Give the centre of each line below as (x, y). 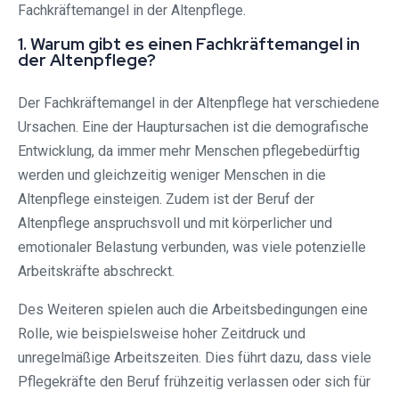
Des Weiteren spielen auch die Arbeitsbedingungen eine (193, 310)
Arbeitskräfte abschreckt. (96, 272)
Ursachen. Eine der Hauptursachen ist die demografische (193, 127)
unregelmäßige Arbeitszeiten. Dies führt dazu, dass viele (195, 358)
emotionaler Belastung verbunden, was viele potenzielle (192, 248)
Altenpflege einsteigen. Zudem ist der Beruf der (166, 199)
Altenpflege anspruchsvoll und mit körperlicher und (175, 224)
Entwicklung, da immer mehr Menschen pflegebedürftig (189, 151)
